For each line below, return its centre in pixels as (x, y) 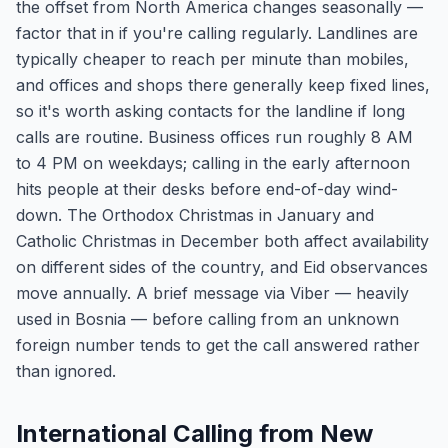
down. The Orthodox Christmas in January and (195, 215)
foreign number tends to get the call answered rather (218, 345)
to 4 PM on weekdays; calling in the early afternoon (213, 163)
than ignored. (66, 371)
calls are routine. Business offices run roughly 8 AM (214, 137)
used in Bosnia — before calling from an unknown (207, 319)
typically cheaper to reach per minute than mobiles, (212, 59)
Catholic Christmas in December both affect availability (222, 241)
